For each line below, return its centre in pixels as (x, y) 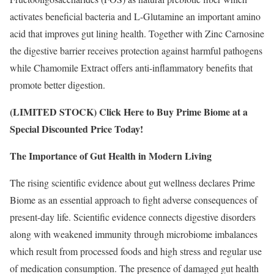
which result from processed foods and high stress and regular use (136, 251)
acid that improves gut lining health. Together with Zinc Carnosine (137, 34)
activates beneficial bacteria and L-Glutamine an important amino (135, 17)
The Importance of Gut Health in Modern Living (111, 156)
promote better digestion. (57, 85)
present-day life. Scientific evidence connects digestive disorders (133, 217)
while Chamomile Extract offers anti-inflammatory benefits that (131, 68)
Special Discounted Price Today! (76, 129)
